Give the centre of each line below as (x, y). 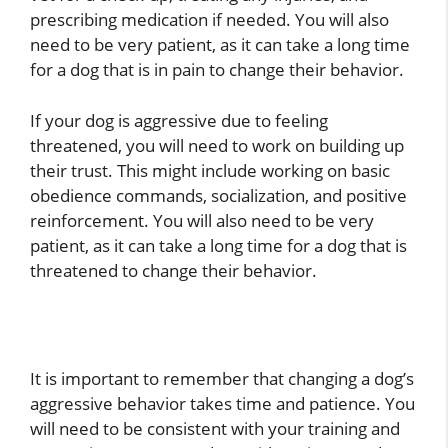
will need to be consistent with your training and (215, 429)
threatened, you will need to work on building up (217, 145)
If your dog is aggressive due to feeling (179, 120)
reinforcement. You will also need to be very (202, 220)
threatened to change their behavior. (173, 270)
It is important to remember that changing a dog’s (222, 379)
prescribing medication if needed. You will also (209, 20)
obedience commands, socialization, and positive (218, 195)
